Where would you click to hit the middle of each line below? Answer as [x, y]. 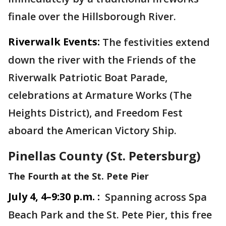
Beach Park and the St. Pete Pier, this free [110, 215]
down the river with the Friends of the [102, 60]
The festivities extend [156, 42]
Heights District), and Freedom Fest [95, 113]
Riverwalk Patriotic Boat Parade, [88, 77]
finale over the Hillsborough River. [93, 16]
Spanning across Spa [155, 197]
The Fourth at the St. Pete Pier [78, 176]
